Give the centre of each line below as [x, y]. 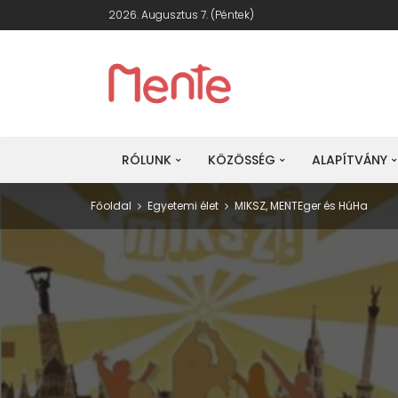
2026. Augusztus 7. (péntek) [181, 15]
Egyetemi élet [183, 206]
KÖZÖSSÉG [242, 160]
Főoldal [111, 206]
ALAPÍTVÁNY [350, 160]
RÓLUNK [147, 160]
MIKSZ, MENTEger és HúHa [301, 206]
